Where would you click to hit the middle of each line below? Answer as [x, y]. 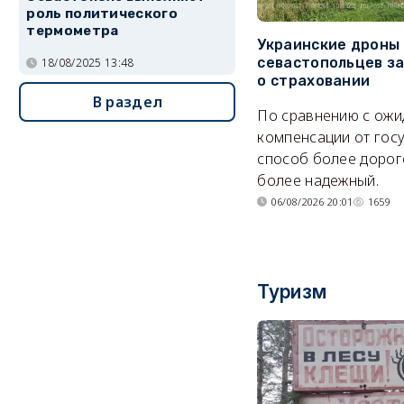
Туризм [292, 292]
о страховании [314, 81]
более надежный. [318, 181]
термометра [73, 31]
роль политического [102, 14]
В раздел [128, 101]
